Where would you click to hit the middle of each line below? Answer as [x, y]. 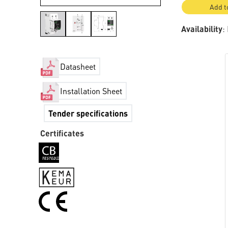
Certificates [62, 133]
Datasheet [78, 67]
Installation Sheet [91, 91]
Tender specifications [88, 113]
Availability [202, 29]
